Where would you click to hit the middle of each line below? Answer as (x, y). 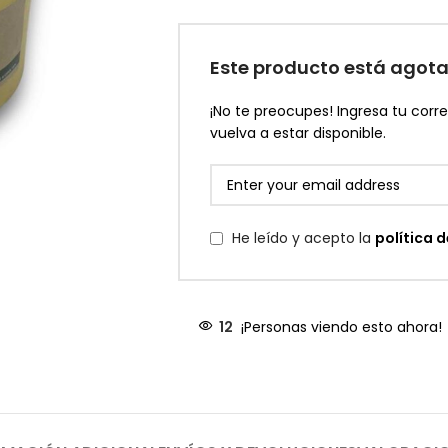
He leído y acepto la (303, 238)
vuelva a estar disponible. (297, 133)
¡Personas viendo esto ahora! (341, 327)
